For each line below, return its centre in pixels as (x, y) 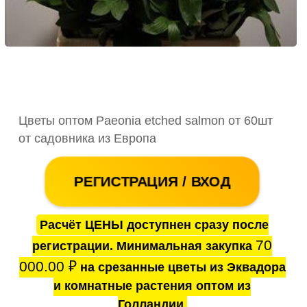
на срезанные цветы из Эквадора (181, 267)
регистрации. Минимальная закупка (144, 246)
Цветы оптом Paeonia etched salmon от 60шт (146, 120)
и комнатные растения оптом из (152, 285)
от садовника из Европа (87, 138)
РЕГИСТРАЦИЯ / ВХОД (152, 181)
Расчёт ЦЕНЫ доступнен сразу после (154, 224)
